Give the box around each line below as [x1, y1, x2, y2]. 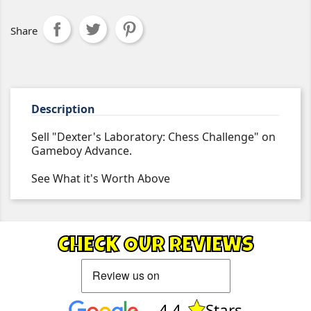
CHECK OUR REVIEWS [57, 236, 254, 258]
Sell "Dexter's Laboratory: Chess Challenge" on [31, 129, 276, 144]
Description [31, 101, 95, 117]
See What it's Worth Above [31, 171, 170, 186]
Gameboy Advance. [31, 143, 132, 158]
